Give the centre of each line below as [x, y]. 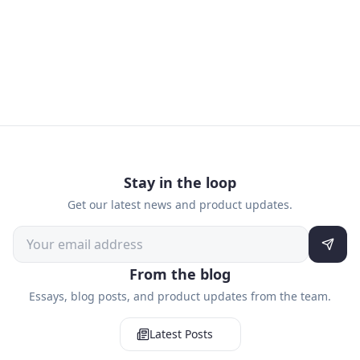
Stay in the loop [180, 182]
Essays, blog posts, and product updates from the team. [180, 296]
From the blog [180, 274]
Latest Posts [181, 334]
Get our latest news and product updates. [180, 205]
